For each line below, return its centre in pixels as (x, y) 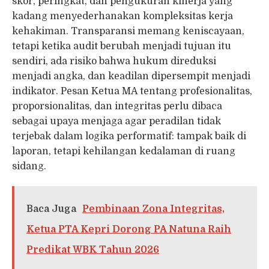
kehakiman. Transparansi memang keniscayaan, (128, 31)
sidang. (29, 166)
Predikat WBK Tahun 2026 (93, 250)
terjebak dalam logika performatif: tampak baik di (129, 136)
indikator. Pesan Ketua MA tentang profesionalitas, (132, 91)
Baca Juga (51, 209)
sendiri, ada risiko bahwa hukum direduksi (114, 61)
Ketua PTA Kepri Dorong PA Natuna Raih (129, 230)
